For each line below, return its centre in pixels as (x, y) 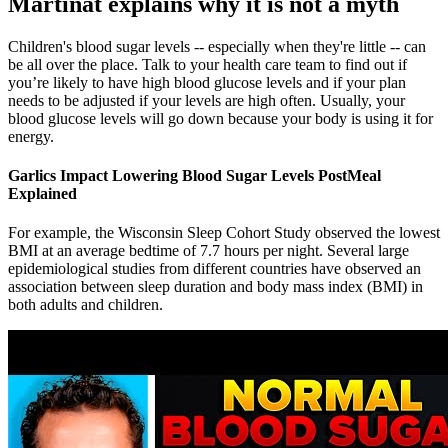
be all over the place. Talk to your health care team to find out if (207, 64)
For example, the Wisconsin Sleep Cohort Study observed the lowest (224, 233)
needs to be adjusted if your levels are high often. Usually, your (206, 100)
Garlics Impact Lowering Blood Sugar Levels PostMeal (194, 175)
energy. (31, 136)
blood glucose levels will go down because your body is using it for (220, 118)
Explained (42, 193)
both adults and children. (85, 305)
